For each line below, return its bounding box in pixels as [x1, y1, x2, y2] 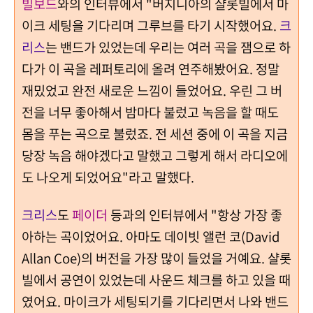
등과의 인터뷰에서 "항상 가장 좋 [108, 205, 282, 224]
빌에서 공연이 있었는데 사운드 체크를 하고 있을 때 [22, 270, 291, 289]
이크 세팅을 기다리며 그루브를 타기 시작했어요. [22, 15, 279, 35]
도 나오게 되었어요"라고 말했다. [22, 167, 194, 187]
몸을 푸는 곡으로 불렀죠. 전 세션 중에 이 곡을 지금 [22, 124, 288, 143]
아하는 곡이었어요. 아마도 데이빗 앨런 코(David [22, 226, 279, 246]
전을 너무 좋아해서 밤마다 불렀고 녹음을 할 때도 [22, 102, 279, 122]
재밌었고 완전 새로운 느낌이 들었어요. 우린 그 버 [22, 80, 282, 100]
